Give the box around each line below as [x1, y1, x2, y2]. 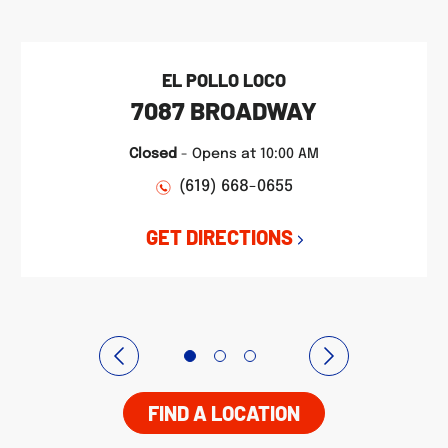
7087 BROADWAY [131, 95, 317, 125]
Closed [129, 147, 177, 161]
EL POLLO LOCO [162, 69, 286, 91]
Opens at [192, 147, 256, 161]
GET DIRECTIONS [145, 225, 293, 249]
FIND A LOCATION [148, 401, 300, 425]
